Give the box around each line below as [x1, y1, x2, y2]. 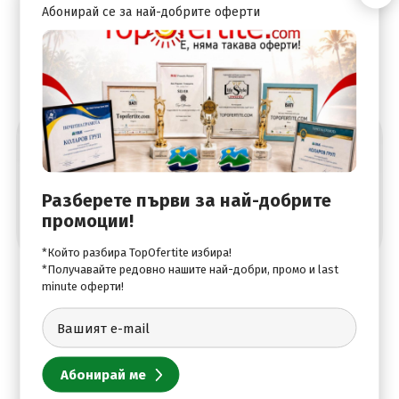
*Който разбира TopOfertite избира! [42, 245, 232, 259]
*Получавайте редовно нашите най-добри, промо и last [42, 262, 339, 276]
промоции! [42, 209, 134, 232]
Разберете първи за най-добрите [42, 189, 332, 211]
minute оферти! [42, 279, 125, 293]
